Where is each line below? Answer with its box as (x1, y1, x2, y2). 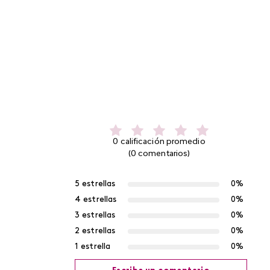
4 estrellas (75, 195, 117, 204)
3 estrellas (75, 210, 116, 220)
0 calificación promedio (113, 137, 206, 146)
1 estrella (75, 242, 110, 251)
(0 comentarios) (128, 149, 190, 159)
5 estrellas (75, 179, 116, 189)
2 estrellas (75, 226, 116, 236)
